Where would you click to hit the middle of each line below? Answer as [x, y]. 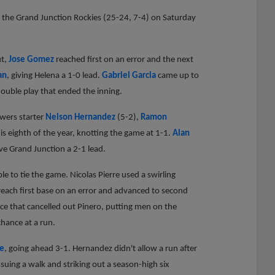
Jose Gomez [31, 60]
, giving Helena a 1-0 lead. [54, 76]
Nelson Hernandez [80, 117]
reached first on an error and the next [124, 60]
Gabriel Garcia [129, 76]
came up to [177, 76]
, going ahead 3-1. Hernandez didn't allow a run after [101, 249]
